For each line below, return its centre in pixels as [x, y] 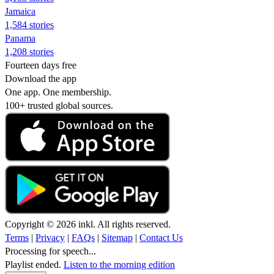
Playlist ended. [34, 264]
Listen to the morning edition [119, 264]
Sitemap [117, 237]
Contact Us [161, 237]
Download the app [41, 78]
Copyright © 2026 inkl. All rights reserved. [88, 224]
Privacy [50, 237]
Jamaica [20, 11]
